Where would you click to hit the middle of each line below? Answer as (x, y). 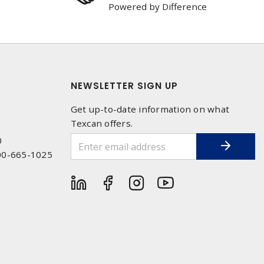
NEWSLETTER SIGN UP (124, 86)
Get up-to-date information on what (150, 109)
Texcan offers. (101, 123)
